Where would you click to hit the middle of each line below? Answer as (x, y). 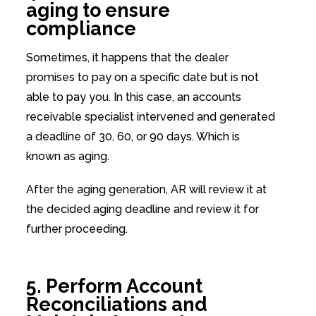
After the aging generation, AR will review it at (146, 190)
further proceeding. (78, 229)
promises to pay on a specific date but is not (142, 77)
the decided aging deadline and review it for (142, 209)
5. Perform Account (114, 286)
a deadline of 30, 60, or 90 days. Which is (133, 136)
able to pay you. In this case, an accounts (133, 97)
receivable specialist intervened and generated (150, 116)
